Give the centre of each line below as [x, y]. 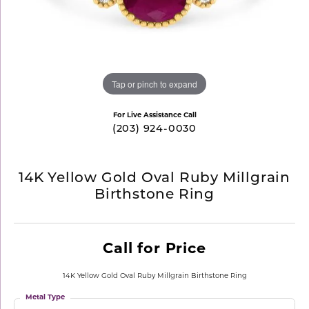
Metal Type [45, 298]
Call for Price [154, 249]
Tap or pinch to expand [154, 83]
